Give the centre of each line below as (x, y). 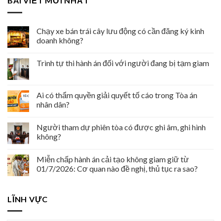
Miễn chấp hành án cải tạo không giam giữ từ (113, 159)
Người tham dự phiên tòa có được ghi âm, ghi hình (121, 127)
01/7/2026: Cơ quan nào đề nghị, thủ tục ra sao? (117, 168)
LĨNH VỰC (28, 199)
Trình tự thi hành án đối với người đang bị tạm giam (123, 63)
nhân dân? (53, 104)
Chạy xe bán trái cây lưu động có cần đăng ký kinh (120, 31)
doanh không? (60, 40)
